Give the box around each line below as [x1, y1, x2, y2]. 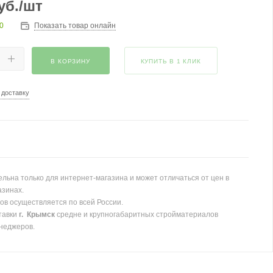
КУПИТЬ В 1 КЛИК [140, 58, 201, 65]
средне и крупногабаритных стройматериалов [54, 210, 218, 219]
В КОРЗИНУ [51, 58, 90, 65]
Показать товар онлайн [34, 21, 116, 30]
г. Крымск [18, 210, 55, 219]
